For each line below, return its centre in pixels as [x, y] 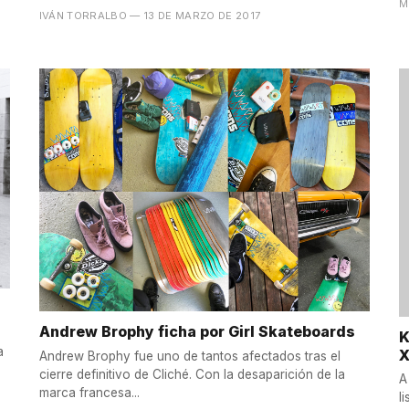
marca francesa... [89, 392]
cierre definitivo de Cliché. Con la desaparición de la [192, 374]
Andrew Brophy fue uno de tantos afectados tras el [189, 356]
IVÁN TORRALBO [83, 16]
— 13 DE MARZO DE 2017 [195, 16]
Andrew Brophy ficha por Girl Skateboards [197, 332]
